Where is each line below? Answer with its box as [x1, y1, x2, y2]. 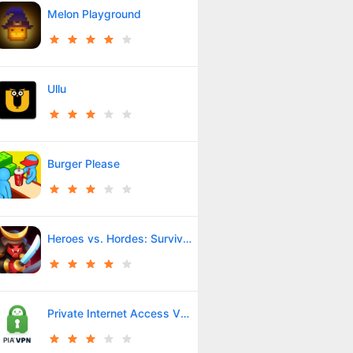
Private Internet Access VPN [180, 306, 189, 320]
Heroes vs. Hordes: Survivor [182, 231, 191, 245]
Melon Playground [46, 6, 141, 20]
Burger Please [46, 156, 120, 170]
